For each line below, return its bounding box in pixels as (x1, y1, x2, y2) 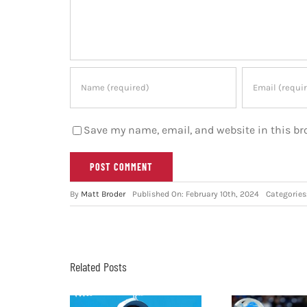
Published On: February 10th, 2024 (132, 188, 259, 199)
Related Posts (69, 258, 127, 274)
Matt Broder (80, 188, 125, 199)
